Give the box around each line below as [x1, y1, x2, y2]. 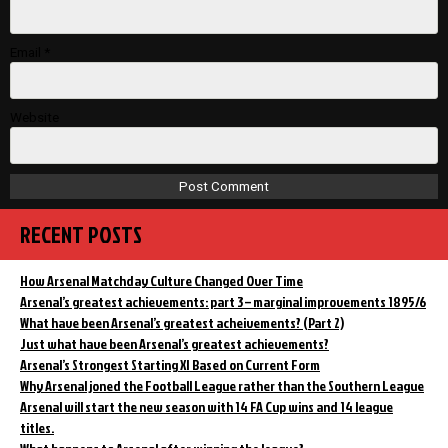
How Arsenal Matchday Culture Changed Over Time [20, 270, 303, 290]
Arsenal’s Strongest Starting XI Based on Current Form [20, 354, 320, 374]
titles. [20, 417, 54, 437]
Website [10, 109, 59, 125]
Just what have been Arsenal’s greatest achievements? [20, 333, 329, 353]
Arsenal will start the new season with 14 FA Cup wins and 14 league [20, 396, 393, 416]
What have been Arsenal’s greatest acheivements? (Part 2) [20, 312, 344, 332]
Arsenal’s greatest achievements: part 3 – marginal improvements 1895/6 [20, 291, 426, 311]
